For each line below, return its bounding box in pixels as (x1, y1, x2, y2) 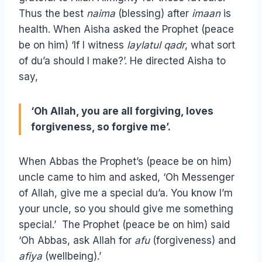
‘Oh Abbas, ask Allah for (19, 235, 135, 247)
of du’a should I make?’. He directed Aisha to (19, 55, 226, 67)
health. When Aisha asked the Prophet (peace (19, 23, 234, 36)
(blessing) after (115, 8, 192, 20)
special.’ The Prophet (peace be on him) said (19, 219, 230, 231)
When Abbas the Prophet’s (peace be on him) (19, 156, 232, 168)
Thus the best (19, 8, 87, 20)
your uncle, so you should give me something (19, 203, 233, 215)
